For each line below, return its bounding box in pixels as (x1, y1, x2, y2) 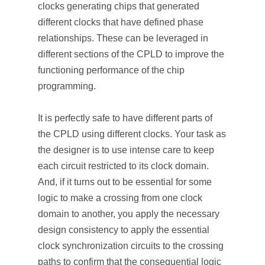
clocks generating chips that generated (38, 1, 199, 11)
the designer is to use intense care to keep (38, 145, 214, 155)
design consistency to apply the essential (38, 225, 209, 235)
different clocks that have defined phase (38, 17, 203, 27)
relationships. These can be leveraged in (38, 33, 208, 43)
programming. (38, 81, 96, 91)
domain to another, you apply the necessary (38, 209, 219, 219)
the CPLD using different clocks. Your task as (38, 129, 226, 139)
